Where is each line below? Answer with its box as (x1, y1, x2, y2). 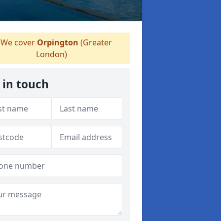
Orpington (37, 37, 78, 48)
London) (36, 49, 67, 60)
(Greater (78, 37, 112, 48)
